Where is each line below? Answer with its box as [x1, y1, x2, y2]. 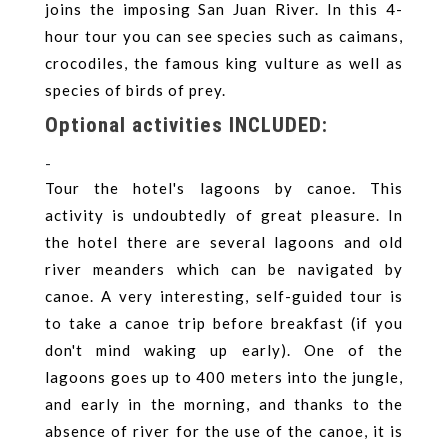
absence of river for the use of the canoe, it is [45, 422, 403, 441]
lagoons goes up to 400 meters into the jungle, [45, 368, 403, 387]
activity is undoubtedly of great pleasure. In [45, 206, 403, 225]
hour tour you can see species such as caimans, [45, 26, 403, 45]
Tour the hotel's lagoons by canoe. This [45, 179, 403, 198]
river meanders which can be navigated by [45, 260, 403, 279]
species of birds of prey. [45, 80, 226, 99]
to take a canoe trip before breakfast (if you [45, 314, 403, 333]
